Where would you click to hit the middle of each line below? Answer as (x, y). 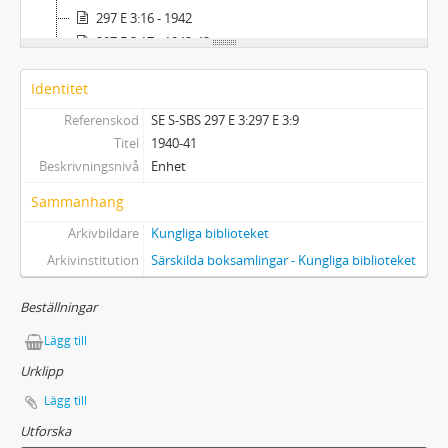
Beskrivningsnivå (88, 166)
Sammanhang (77, 202)
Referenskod (101, 120)
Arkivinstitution (92, 260)
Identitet (59, 89)
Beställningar (58, 307)
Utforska (45, 431)
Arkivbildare (103, 233)
